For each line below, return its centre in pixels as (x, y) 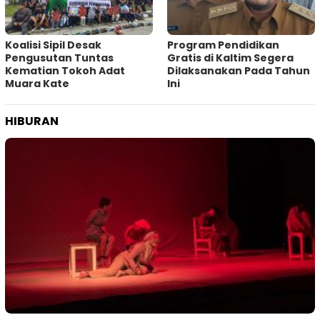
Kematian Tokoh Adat (65, 71)
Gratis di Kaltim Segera (230, 58)
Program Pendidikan (223, 45)
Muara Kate (37, 84)
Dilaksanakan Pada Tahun (239, 71)
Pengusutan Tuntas (59, 58)
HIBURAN (32, 121)
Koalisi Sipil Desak (53, 45)
